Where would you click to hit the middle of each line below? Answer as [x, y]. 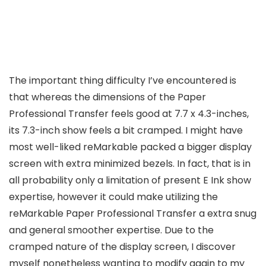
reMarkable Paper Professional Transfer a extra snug [133, 213]
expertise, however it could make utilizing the [113, 197]
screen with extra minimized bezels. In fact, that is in [130, 163]
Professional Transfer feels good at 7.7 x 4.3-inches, [129, 113]
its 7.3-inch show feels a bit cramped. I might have [126, 130]
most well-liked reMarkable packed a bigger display [130, 147]
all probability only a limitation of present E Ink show [130, 180]
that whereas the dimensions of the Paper [107, 97]
